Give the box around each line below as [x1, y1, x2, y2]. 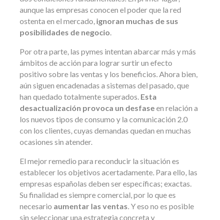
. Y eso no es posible [128, 201, 194, 211]
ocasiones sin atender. [20, 137, 92, 146]
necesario [20, 201, 52, 211]
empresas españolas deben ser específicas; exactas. [20, 179, 192, 188]
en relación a [155, 103, 198, 112]
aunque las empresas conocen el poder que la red [20, 5, 181, 14]
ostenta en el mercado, [20, 16, 96, 26]
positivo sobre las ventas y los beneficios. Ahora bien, [20, 69, 197, 79]
